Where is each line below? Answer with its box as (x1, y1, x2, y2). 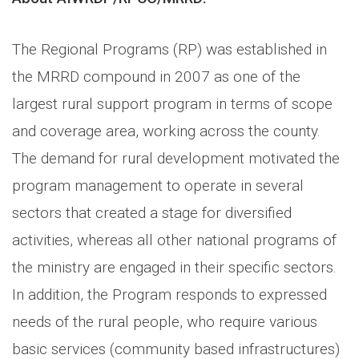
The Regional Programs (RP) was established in (12, 39, 327, 58)
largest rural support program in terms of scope (12, 94, 333, 113)
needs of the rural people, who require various (12, 312, 317, 331)
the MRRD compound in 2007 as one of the (12, 67, 301, 86)
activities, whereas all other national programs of (12, 230, 337, 249)
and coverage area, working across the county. (12, 121, 321, 140)
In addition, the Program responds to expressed (12, 284, 327, 304)
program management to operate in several (12, 175, 304, 195)
